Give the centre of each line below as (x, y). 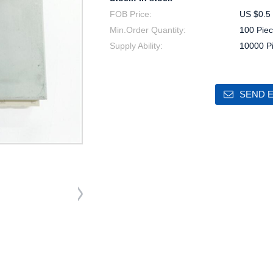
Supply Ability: (136, 45)
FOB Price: (131, 14)
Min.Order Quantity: (148, 30)
